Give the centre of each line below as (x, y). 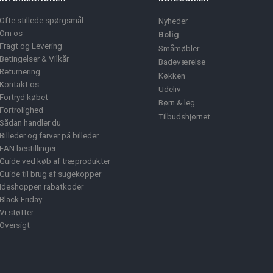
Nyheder (173, 21)
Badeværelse (182, 62)
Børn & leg (177, 103)
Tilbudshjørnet (184, 117)
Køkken (172, 76)
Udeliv (170, 89)
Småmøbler (179, 48)
